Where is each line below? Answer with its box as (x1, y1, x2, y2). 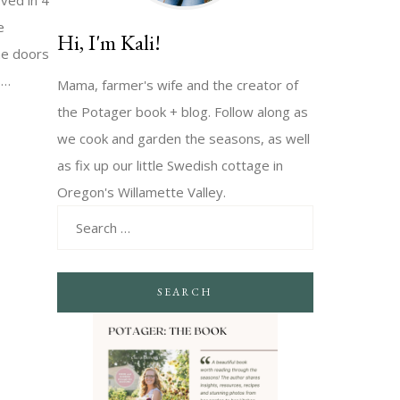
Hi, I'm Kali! (56, 29, 161, 57)
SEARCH (157, 285, 213, 300)
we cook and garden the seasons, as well (56, 129, 310, 148)
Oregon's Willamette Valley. (56, 183, 226, 202)
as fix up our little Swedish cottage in (56, 156, 283, 175)
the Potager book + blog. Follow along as (56, 103, 308, 121)
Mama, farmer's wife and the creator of (56, 76, 298, 95)
